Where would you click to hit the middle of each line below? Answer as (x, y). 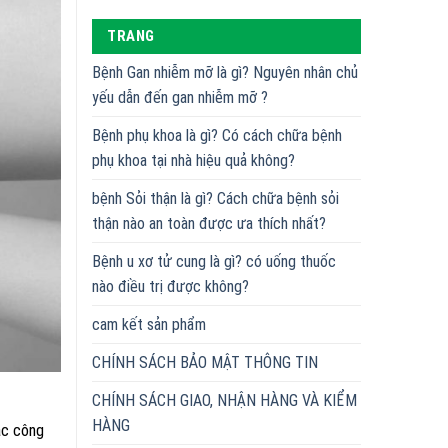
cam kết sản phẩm (149, 324)
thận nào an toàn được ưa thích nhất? (209, 223)
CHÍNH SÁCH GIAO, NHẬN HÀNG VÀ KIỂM (224, 400)
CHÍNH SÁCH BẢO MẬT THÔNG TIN (205, 362)
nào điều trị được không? (170, 286)
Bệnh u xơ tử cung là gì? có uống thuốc (214, 261)
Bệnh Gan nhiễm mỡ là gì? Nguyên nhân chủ (225, 72)
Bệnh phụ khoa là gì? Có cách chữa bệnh (217, 135)
